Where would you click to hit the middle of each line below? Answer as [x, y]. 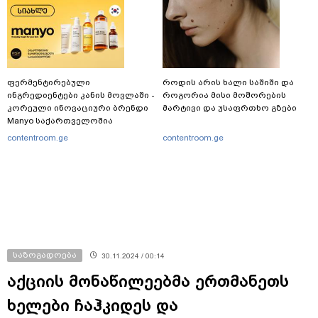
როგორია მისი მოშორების [224, 95]
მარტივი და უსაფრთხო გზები [230, 108]
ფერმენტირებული [49, 82]
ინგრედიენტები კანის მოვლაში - [81, 95]
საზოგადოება [45, 254]
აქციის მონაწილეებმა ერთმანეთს [148, 281]
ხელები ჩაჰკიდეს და [93, 305]
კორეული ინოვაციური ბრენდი [78, 108]
